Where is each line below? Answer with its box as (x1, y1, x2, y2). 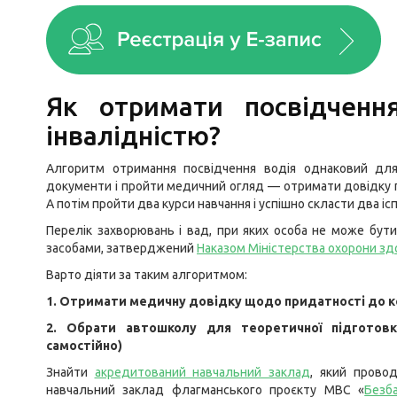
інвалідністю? (46, 121, 221, 151)
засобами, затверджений (46, 241, 197, 255)
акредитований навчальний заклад (94, 365, 311, 379)
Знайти (46, 365, 95, 379)
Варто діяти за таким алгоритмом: (46, 268, 247, 282)
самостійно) (46, 339, 122, 353)
